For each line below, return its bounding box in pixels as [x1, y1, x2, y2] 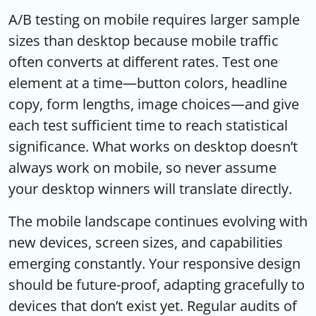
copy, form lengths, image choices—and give [8, 94, 299, 114]
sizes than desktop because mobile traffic [8, 30, 279, 50]
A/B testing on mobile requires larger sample [8, 9, 300, 29]
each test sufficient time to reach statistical [8, 115, 288, 135]
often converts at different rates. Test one [8, 51, 278, 71]
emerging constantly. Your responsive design [8, 253, 300, 273]
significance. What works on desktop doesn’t [8, 136, 298, 156]
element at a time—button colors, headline [8, 73, 287, 92]
